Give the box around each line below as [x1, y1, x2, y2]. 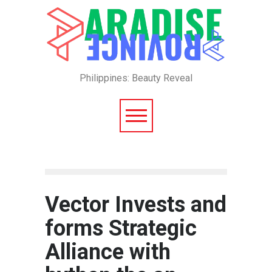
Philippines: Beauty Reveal [80, 72, 192, 84]
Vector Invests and [45, 192, 226, 218]
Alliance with [45, 239, 171, 265]
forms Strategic [45, 216, 197, 242]
